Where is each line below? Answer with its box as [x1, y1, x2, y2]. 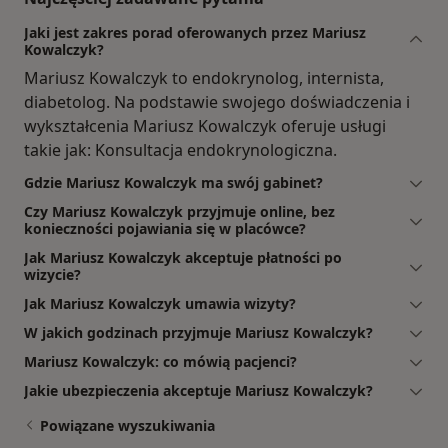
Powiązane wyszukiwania [40, 415, 215, 435]
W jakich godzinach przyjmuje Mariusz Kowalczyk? [24, 322, 373, 342]
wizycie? [24, 264, 81, 284]
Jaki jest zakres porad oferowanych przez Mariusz [24, 22, 366, 42]
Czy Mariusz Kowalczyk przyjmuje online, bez [24, 201, 335, 221]
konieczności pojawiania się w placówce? [24, 218, 306, 238]
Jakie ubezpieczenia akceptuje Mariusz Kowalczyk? [24, 380, 373, 400]
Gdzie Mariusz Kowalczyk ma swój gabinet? [24, 172, 323, 192]
